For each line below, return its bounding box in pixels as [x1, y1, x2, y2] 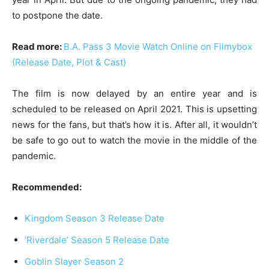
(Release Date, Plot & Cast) [12, 56, 126, 68]
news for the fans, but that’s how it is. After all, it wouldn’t [12, 119, 257, 131]
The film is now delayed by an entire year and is [12, 88, 257, 100]
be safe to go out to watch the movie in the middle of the [12, 134, 257, 147]
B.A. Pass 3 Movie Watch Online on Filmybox [64, 41, 252, 53]
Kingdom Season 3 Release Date [25, 213, 165, 225]
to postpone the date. [12, 10, 103, 22]
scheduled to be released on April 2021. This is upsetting [12, 103, 257, 115]
